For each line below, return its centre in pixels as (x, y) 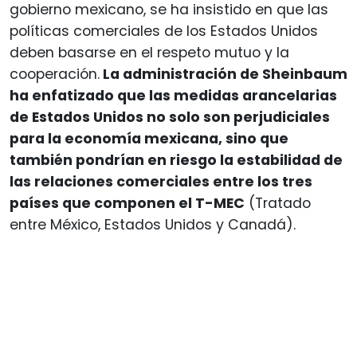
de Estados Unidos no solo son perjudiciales (170, 117)
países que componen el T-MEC (127, 203)
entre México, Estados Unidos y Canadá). (153, 224)
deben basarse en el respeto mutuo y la (149, 52)
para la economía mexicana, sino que (149, 138)
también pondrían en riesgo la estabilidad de (176, 160)
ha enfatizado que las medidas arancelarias (173, 95)
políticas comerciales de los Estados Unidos (164, 31)
